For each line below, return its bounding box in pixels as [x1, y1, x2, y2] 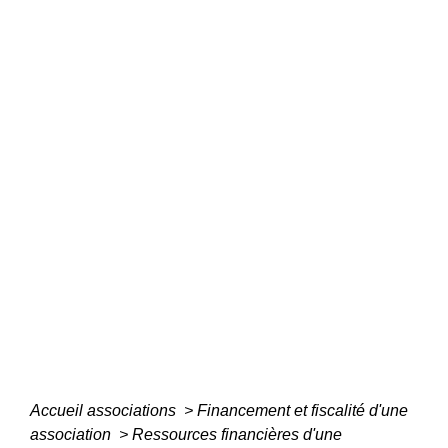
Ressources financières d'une [132, 426, 342, 444]
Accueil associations [30, 402, 180, 420]
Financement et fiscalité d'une [197, 402, 408, 420]
